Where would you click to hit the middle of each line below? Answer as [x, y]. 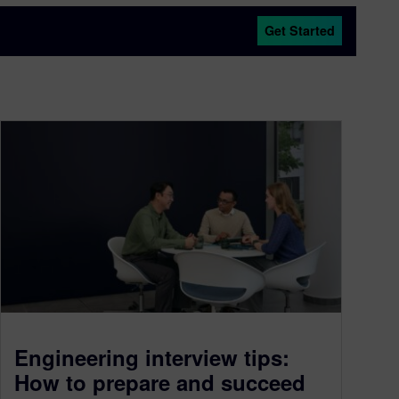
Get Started [300, 30]
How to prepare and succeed [160, 382]
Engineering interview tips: [152, 357]
